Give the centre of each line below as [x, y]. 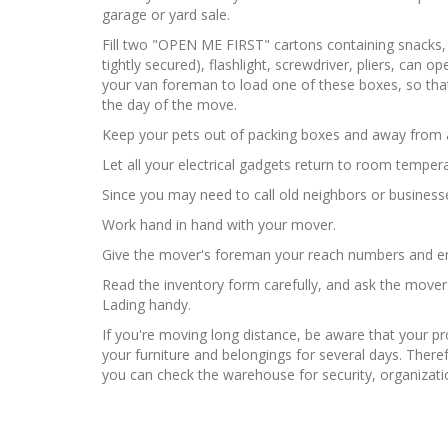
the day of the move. [169, 104]
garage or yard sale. [166, 14]
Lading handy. [146, 304]
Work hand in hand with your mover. [219, 224]
